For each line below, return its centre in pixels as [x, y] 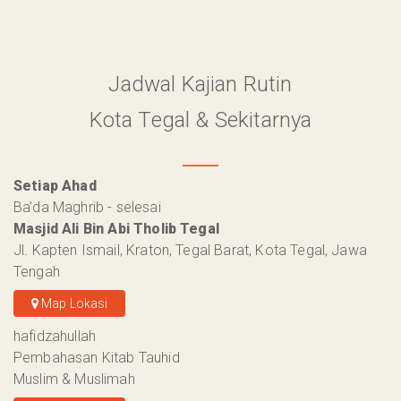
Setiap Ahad [55, 186]
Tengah [37, 272]
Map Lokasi [73, 304]
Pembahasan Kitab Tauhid [97, 358]
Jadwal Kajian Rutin [200, 85]
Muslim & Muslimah [74, 380]
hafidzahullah [55, 337]
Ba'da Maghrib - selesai [87, 208]
